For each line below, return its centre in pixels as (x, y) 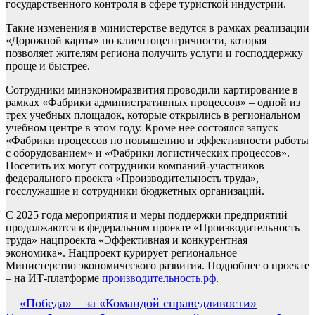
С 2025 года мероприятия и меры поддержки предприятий (147, 215)
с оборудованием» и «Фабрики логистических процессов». (148, 153)
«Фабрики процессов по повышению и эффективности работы (157, 140)
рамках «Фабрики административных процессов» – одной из (153, 102)
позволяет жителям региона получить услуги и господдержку (154, 53)
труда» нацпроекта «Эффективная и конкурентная (127, 240)
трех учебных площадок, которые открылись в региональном (153, 115)
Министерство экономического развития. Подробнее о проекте (157, 265)
